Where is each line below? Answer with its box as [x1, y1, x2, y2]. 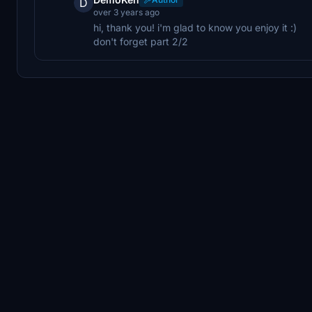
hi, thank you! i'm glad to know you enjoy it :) [93, 21, 297, 33]
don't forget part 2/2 [93, 35, 188, 47]
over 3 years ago [93, 6, 159, 17]
